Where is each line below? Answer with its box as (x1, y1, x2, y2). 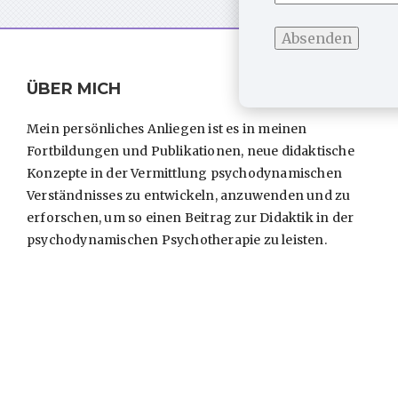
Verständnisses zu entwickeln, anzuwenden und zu (27, 187, 351, 203)
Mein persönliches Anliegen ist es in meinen (27, 120, 307, 137)
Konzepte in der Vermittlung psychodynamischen (27, 164, 343, 181)
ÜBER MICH (27, 78, 121, 99)
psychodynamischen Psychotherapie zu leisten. (27, 231, 327, 248)
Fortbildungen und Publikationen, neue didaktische (27, 142, 354, 159)
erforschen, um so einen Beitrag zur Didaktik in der (27, 209, 354, 226)
